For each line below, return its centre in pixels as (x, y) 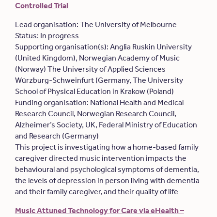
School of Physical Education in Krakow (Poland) (95, 91)
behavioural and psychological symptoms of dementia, (107, 169)
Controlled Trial (41, 6)
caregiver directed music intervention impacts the (101, 158)
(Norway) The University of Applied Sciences (90, 69)
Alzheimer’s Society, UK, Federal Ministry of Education (106, 125)
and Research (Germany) (57, 136)
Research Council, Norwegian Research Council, (95, 114)
